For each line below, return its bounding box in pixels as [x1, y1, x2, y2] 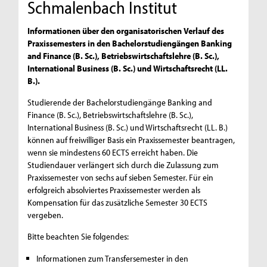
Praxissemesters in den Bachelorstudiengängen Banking [27, 37, 232, 49]
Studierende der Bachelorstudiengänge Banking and [27, 96, 213, 108]
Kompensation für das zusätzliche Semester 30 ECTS [27, 196, 208, 208]
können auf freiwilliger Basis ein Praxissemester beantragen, [27, 133, 235, 145]
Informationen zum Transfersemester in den [36, 253, 189, 265]
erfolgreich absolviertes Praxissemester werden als [27, 184, 201, 195]
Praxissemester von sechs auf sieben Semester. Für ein [27, 171, 214, 183]
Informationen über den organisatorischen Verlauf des [27, 24, 225, 36]
